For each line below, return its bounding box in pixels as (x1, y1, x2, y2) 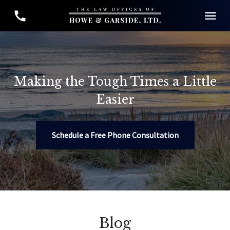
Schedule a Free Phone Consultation (51, 130, 179, 140)
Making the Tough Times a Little (13, 74, 217, 89)
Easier (95, 92, 135, 107)
